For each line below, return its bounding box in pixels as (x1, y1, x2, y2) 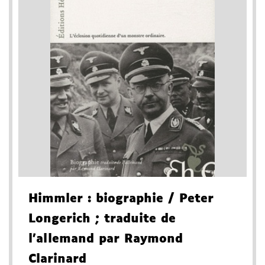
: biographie (83, 193, 163, 205)
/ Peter (163, 193, 214, 205)
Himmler (28, 193, 83, 205)
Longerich (28, 213, 91, 225)
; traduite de (91, 213, 176, 225)
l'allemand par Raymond (28, 233, 183, 245)
